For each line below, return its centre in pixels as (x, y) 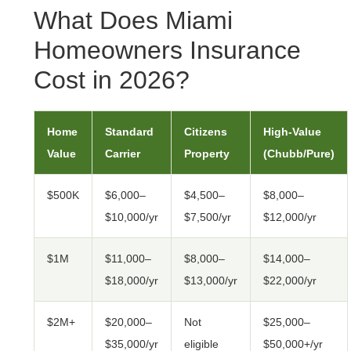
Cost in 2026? (112, 80)
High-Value (292, 132)
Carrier (123, 154)
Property (207, 154)
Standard (129, 132)
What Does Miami (133, 21)
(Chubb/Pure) (299, 154)
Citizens (206, 132)
